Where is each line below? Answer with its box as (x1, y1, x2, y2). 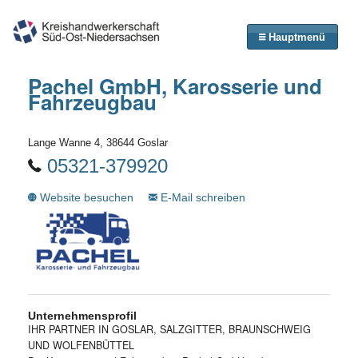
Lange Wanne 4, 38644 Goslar (28, 136, 168, 149)
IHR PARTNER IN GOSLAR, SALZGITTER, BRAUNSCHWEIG (28, 321, 311, 336)
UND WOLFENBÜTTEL (28, 337, 134, 352)
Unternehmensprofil (28, 308, 137, 322)
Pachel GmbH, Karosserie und (28, 70, 322, 101)
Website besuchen (37, 190, 137, 204)
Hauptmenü (265, 31, 326, 44)
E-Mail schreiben (157, 190, 245, 204)
